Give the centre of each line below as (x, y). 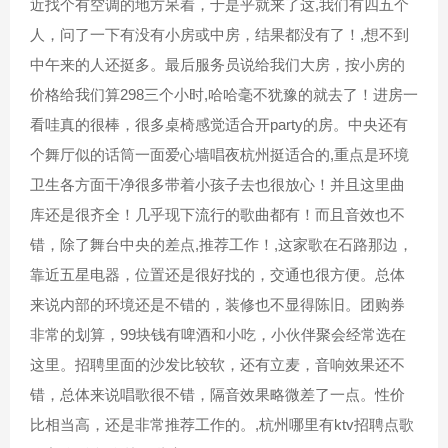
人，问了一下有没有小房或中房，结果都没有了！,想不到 (219, 34)
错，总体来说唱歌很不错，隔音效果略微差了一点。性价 (217, 394)
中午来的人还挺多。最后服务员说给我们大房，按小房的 (217, 64)
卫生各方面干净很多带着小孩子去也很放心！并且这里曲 (217, 184)
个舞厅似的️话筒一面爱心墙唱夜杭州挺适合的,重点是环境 (219, 154)
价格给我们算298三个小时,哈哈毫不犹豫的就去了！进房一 (224, 94)
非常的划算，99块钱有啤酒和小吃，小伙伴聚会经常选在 (218, 334)
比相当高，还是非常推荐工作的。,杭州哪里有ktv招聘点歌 (222, 424)
